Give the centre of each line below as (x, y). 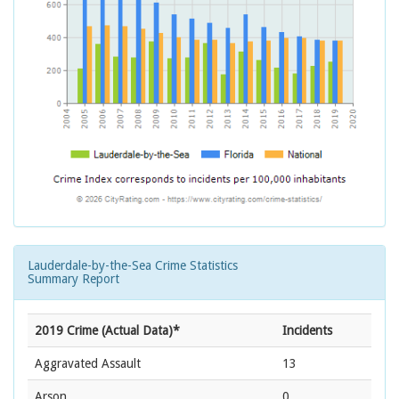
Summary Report (73, 279)
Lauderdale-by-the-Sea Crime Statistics (133, 266)
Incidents (307, 331)
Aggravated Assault (88, 364)
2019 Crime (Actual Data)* (107, 331)
